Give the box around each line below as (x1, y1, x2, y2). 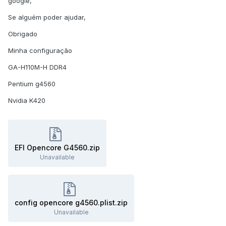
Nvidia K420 (8, 96, 45, 105)
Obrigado (8, 30, 37, 38)
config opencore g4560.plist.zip (15, 198, 128, 207)
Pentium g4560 (8, 80, 55, 88)
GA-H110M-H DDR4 (8, 63, 67, 72)
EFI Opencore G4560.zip (15, 143, 100, 152)
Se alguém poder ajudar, (8, 13, 86, 22)
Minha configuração (8, 46, 72, 55)
